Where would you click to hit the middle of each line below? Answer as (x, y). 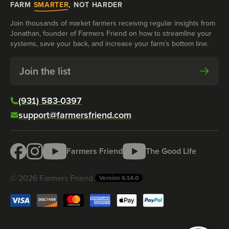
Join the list (45, 71)
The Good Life (171, 151)
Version (110, 178)
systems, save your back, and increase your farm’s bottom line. (109, 43)
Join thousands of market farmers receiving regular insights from (113, 23)
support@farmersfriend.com (75, 115)
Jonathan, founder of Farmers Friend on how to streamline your (111, 33)
